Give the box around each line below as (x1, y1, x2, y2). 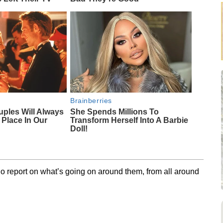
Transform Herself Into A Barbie (70, 115, 189, 124)
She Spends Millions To (70, 107, 159, 116)
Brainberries (70, 96, 112, 105)
